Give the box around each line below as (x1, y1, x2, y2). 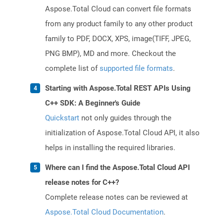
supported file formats (100, 64, 173, 73)
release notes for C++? (45, 178, 119, 187)
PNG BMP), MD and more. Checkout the (45, 49, 176, 58)
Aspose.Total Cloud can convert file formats (45, 4, 191, 14)
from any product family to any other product (45, 19, 193, 29)
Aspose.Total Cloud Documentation (45, 208, 164, 217)
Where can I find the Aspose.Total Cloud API (45, 163, 190, 172)
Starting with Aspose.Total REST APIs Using (45, 84, 191, 93)
